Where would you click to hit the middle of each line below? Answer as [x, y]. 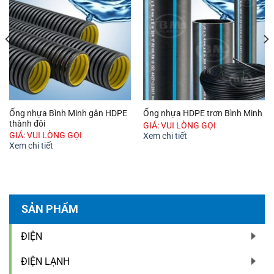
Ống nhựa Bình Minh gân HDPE [68, 113]
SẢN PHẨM [50, 209]
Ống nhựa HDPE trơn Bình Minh [202, 113]
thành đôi [27, 123]
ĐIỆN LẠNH [45, 261]
